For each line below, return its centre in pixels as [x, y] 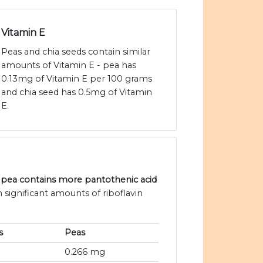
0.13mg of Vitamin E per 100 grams [77, 79]
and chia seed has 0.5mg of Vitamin [77, 92]
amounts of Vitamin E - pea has [69, 65]
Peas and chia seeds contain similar [76, 52]
